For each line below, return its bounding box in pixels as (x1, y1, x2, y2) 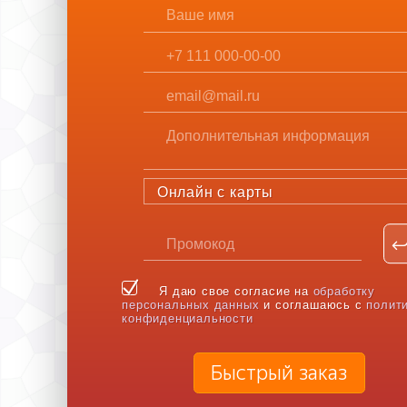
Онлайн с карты (156, 183, 274, 200)
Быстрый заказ (211, 362, 348, 384)
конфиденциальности (122, 312, 253, 326)
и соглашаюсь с (259, 298, 367, 313)
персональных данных (122, 298, 260, 313)
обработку (313, 284, 375, 299)
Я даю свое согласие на (159, 284, 313, 299)
